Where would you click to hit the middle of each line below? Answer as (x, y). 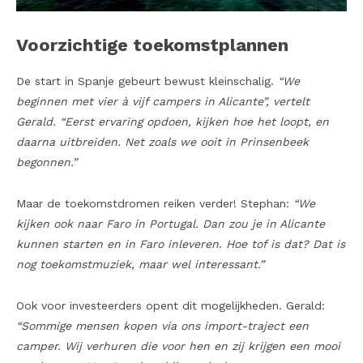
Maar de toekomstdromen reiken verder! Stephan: (155, 204)
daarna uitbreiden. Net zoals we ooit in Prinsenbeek (162, 142)
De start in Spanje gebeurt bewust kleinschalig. (147, 81)
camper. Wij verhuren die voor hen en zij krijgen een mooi (178, 346)
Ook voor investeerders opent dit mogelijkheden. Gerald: (171, 306)
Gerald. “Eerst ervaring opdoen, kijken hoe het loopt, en (173, 122)
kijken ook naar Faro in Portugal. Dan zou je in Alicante (171, 224)
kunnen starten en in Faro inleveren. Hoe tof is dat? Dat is (181, 244)
